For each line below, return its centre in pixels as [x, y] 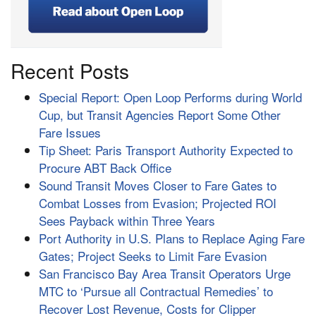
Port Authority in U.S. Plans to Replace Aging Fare [172, 238]
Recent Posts [70, 71]
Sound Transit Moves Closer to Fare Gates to [158, 186]
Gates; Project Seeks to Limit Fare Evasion [153, 256]
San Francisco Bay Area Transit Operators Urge [165, 274]
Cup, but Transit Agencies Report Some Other [160, 115]
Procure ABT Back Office [105, 168]
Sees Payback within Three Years [127, 221]
